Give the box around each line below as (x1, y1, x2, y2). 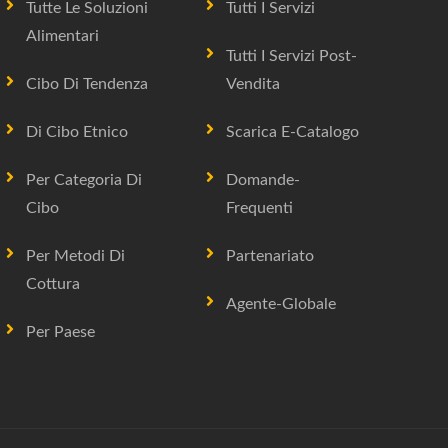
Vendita (226, 76, 280, 92)
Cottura (26, 276, 80, 292)
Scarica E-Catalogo (226, 124, 359, 140)
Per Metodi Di (26, 248, 125, 264)
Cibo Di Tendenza (26, 76, 148, 92)
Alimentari (26, 28, 99, 44)
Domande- (226, 172, 300, 188)
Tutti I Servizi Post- (226, 48, 357, 64)
